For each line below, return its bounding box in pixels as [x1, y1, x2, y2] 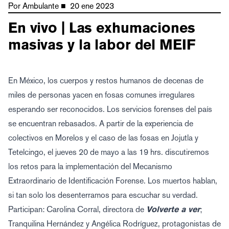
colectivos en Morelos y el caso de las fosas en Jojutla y [8, 133, 198, 143]
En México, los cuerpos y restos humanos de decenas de [8, 76, 203, 85]
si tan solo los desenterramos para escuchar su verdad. [8, 190, 198, 200]
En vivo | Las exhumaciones [8, 19, 195, 36]
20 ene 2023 [70, 1, 114, 11]
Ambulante [22, 1, 59, 11]
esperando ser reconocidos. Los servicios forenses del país [8, 104, 212, 114]
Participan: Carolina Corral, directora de [8, 204, 146, 214]
